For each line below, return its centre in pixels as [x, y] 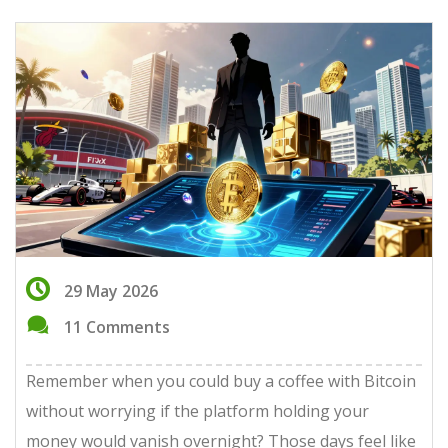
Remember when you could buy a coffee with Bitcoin [221, 381]
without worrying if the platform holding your [197, 411]
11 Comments [117, 327]
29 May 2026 [111, 291]
